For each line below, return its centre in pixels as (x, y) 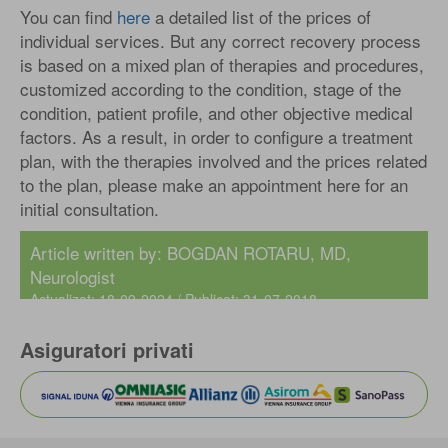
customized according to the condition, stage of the (210, 89)
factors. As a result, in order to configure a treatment (216, 137)
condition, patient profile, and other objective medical (216, 113)
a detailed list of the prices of (260, 17)
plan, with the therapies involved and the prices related (223, 161)
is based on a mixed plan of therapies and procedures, (222, 65)
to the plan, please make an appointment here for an (214, 185)
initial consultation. (89, 209)
